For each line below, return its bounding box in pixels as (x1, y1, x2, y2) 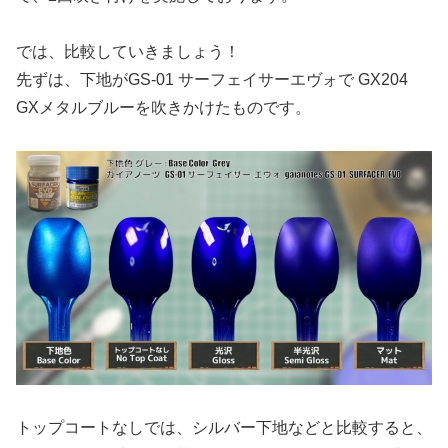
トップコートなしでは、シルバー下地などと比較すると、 (16, 419, 432, 437)
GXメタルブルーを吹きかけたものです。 (16, 99, 311, 117)
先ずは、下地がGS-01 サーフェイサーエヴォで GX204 (16, 71, 408, 89)
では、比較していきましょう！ (16, 43, 240, 61)
